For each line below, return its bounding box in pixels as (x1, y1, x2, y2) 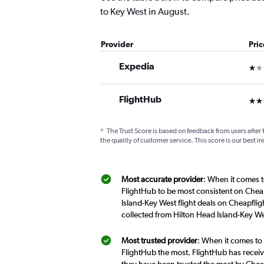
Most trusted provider (121, 236, 197, 246)
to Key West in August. (100, 6, 190, 18)
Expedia (119, 61, 154, 72)
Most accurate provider (121, 174, 203, 184)
